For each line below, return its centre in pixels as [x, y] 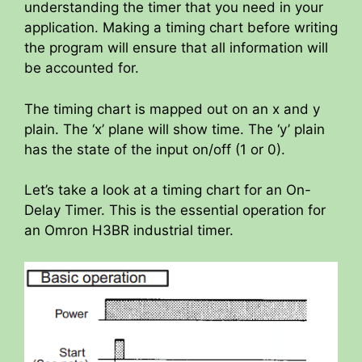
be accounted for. [82, 68]
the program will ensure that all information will [176, 48]
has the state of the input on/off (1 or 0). [155, 149]
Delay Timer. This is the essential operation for [175, 210]
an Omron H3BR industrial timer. [129, 231]
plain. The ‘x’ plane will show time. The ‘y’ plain [175, 129]
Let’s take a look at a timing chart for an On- [168, 190]
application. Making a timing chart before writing [181, 28]
